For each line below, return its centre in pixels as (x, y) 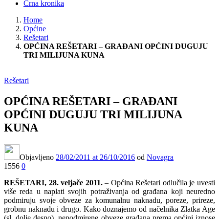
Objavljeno (38, 157)
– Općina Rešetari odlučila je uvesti (159, 182)
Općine (35, 28)
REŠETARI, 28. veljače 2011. (53, 182)
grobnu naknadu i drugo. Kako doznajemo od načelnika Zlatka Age (109, 209)
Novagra (160, 157)
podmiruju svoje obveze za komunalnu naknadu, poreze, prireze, (109, 200)
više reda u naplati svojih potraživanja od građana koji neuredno (109, 191)
